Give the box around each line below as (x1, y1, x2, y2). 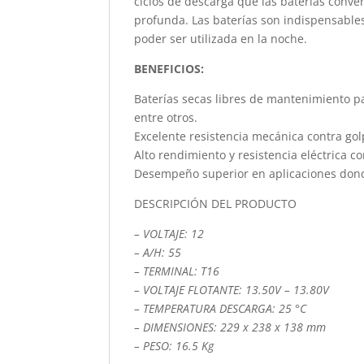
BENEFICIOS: (134, 61, 205, 77)
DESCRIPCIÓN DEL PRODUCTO (134, 196, 297, 212)
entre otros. (134, 110, 198, 126)
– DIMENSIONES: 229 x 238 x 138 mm (134, 319, 327, 336)
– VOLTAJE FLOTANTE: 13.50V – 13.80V (134, 282, 330, 298)
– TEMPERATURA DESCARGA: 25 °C (134, 301, 307, 317)
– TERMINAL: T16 (134, 263, 220, 279)
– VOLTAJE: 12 (134, 226, 205, 242)
